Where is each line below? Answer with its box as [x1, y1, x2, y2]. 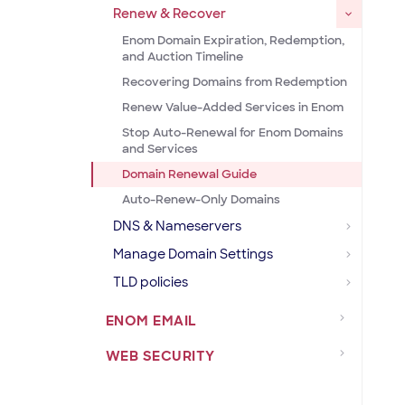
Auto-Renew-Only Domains [121, 192, 280, 207]
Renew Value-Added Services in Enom [121, 99, 344, 115]
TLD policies [112, 274, 188, 290]
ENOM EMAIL [105, 312, 197, 330]
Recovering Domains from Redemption [121, 74, 347, 89]
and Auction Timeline [121, 49, 243, 64]
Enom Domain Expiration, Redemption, [121, 33, 344, 48]
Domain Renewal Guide [121, 166, 257, 182]
